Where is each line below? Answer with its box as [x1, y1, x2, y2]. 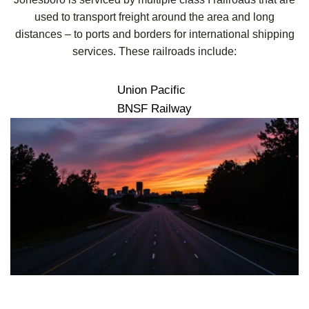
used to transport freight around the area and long [34, 11, 275, 23]
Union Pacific [117, 83, 186, 97]
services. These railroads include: [72, 46, 237, 58]
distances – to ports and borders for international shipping [14, 28, 295, 41]
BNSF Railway [117, 102, 192, 116]
